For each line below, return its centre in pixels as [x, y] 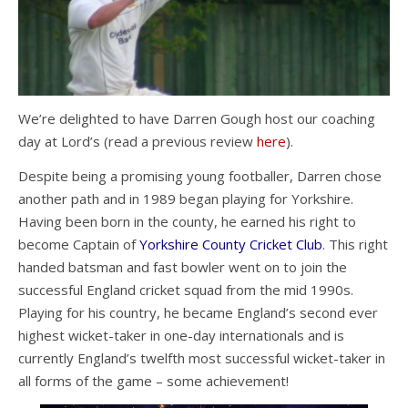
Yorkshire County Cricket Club [231, 245]
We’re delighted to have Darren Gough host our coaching [197, 119]
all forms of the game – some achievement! [153, 381]
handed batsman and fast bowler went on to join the [183, 267]
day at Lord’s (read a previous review [138, 142]
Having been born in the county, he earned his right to [187, 222]
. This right [355, 245]
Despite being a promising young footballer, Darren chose [200, 176]
